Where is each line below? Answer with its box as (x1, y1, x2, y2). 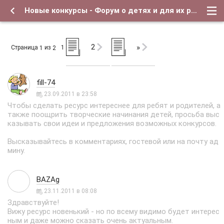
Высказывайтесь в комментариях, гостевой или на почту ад (7, 137, 218, 146)
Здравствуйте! (7, 198, 59, 207)
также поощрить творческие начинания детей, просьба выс (7, 110, 219, 119)
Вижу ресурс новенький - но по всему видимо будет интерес (7, 207, 219, 216)
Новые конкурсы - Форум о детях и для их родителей (191, 6, 197, 15)
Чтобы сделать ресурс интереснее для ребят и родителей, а (7, 101, 220, 110)
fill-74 (36, 78, 55, 87)
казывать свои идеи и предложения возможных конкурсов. (7, 119, 216, 128)
